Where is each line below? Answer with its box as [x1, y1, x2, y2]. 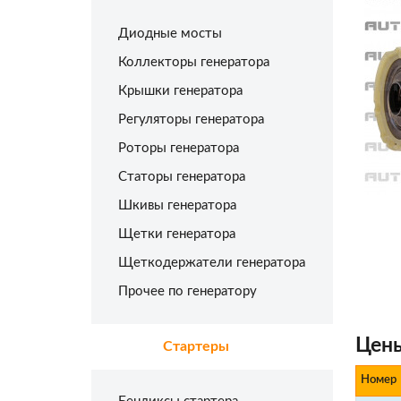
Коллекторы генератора [118, 55, 269, 69]
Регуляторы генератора [118, 113, 264, 126]
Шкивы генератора [118, 199, 236, 212]
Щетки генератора [118, 227, 235, 241]
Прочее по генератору [118, 285, 257, 298]
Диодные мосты [118, 27, 222, 40]
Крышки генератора [118, 84, 243, 98]
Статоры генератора [118, 170, 245, 183]
